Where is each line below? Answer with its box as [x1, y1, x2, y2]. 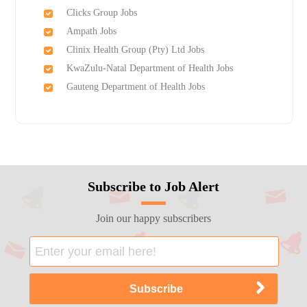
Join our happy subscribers [95, 212, 211, 225]
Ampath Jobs [66, 26, 116, 37]
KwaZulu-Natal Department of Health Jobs [66, 63, 233, 74]
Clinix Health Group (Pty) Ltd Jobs [66, 45, 204, 56]
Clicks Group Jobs [66, 8, 137, 19]
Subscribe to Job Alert [87, 179, 219, 195]
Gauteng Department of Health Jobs [66, 82, 205, 93]
